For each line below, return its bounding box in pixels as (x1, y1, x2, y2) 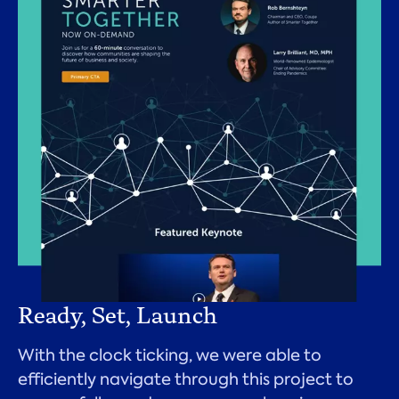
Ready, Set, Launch (18, 300, 217, 330)
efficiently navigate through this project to (18, 366, 354, 391)
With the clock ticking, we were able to (18, 342, 322, 367)
